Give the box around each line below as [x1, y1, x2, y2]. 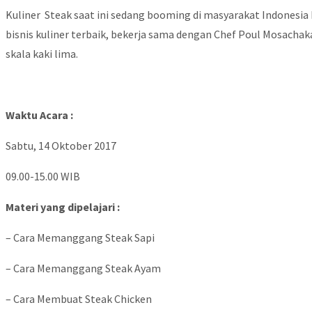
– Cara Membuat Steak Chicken [6, 292, 152, 306]
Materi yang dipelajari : [6, 200, 120, 214]
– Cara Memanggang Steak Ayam [6, 261, 161, 276]
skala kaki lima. [6, 47, 78, 61]
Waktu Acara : [6, 108, 73, 123]
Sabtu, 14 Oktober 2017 [6, 139, 116, 153]
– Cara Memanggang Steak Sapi [6, 231, 155, 245]
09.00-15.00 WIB [6, 169, 80, 184]
